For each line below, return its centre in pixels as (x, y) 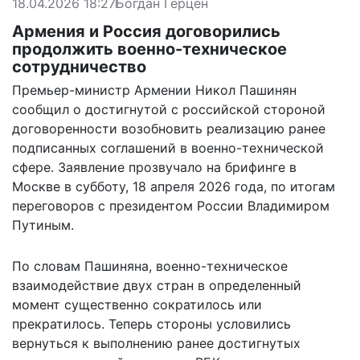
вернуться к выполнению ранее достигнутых (156, 343)
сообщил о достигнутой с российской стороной (169, 109)
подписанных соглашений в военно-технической (168, 147)
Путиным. (43, 225)
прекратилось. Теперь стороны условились (151, 323)
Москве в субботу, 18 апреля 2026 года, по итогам (174, 186)
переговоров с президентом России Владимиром (171, 205)
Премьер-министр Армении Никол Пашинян (154, 90)
